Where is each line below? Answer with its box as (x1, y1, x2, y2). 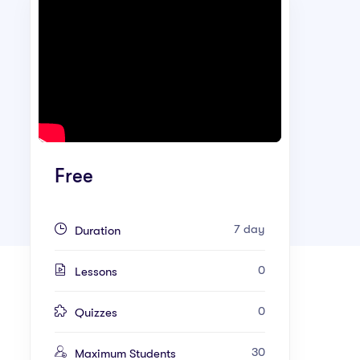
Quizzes (75, 305, 117, 320)
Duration (75, 223, 121, 238)
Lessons (75, 264, 117, 279)
